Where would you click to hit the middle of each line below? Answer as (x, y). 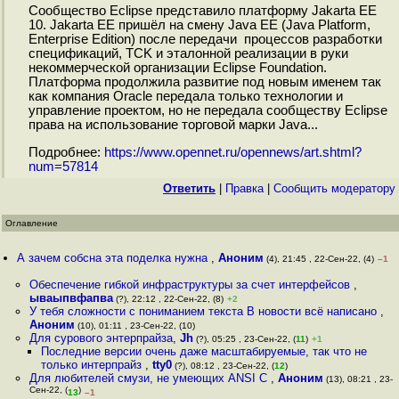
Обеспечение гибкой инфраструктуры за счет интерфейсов (191, 285)
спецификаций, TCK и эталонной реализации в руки (188, 54)
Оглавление (32, 223)
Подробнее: (66, 153)
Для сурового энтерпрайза (101, 338)
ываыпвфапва (71, 298)
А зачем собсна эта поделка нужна (114, 258)
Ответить (189, 188)
